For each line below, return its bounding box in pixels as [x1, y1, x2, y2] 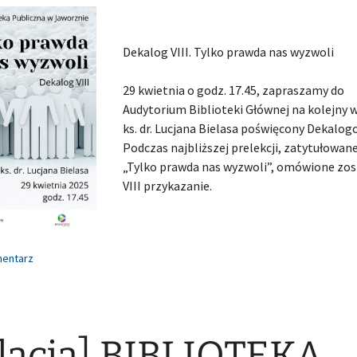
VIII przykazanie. [122, 177, 214, 194]
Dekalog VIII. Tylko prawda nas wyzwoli [122, 43, 334, 60]
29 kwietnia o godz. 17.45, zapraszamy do [122, 81, 344, 98]
